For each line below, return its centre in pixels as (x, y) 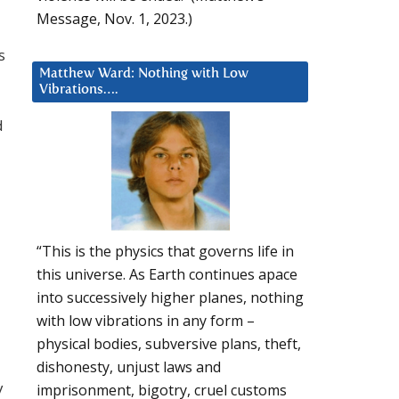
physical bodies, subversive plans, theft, (169, 344)
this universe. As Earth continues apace (167, 275)
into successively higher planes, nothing (170, 298)
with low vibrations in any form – (146, 321)
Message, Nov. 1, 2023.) (114, 18)
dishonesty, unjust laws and (129, 367)
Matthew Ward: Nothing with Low (144, 73)
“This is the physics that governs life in (165, 252)
